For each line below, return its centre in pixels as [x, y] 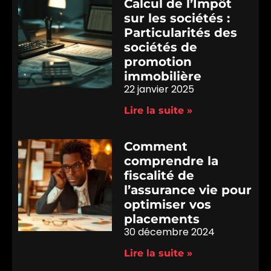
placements [162, 219]
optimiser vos [168, 204]
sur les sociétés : [177, 18]
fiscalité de [159, 175]
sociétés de [161, 47]
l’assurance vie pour [188, 190]
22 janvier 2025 [159, 89]
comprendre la [171, 161]
